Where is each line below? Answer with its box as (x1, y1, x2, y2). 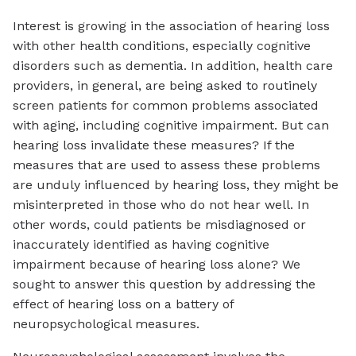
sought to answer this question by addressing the (13, 277, 315, 292)
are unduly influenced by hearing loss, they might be (13, 177, 339, 193)
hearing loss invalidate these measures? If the (13, 137, 295, 153)
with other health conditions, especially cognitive (13, 38, 311, 54)
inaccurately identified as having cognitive (13, 237, 269, 253)
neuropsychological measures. (13, 316, 199, 332)
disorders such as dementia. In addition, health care (13, 58, 333, 74)
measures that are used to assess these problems (13, 157, 320, 173)
